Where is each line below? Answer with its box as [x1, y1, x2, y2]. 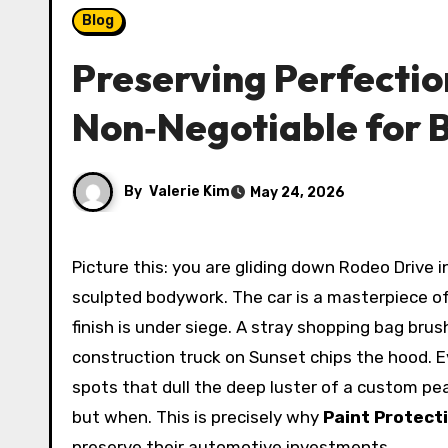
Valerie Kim [149, 182, 230, 200]
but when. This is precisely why [72, 407, 323, 427]
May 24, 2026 [250, 183, 345, 201]
